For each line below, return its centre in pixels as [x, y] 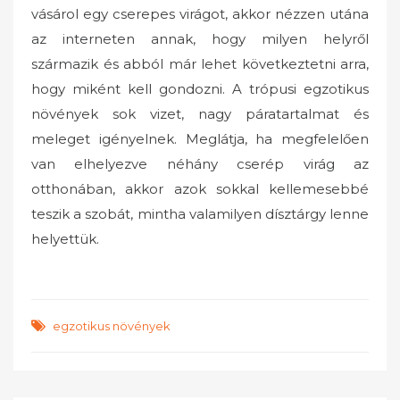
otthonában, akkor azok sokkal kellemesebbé [200, 189]
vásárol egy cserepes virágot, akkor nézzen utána [200, 14]
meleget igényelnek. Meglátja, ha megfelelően [200, 139]
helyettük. [65, 239]
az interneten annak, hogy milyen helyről [200, 39]
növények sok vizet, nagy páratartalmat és [200, 114]
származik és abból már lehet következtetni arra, [200, 64]
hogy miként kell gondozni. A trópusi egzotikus [200, 89]
